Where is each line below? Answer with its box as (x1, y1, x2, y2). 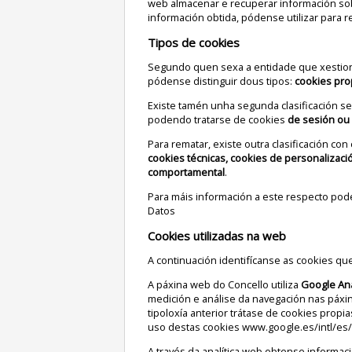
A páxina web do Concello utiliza (147, 277, 301, 292)
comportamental (147, 164, 225, 179)
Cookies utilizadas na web (154, 227, 286, 244)
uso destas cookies (147, 320, 242, 335)
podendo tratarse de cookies (147, 112, 288, 127)
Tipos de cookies (155, 34, 240, 50)
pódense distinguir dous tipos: (147, 74, 295, 89)
